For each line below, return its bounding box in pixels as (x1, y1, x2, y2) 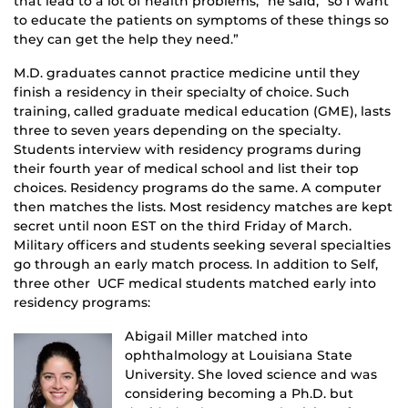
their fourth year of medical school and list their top (14, 159, 359, 177)
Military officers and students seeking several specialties (14, 236, 391, 253)
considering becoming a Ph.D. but (125, 384, 353, 402)
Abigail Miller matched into (125, 327, 308, 344)
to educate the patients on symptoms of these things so (14, 11, 389, 28)
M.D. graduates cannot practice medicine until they (14, 64, 360, 81)
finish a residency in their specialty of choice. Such (14, 83, 350, 100)
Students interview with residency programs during (14, 140, 362, 158)
